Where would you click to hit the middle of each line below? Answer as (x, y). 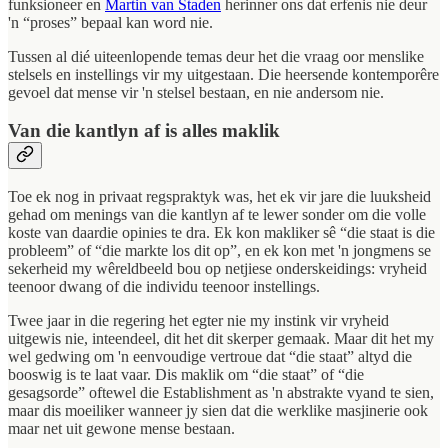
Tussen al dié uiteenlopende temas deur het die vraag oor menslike (216, 56)
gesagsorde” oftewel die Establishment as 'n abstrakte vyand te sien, (221, 393)
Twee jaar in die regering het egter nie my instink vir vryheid (198, 321)
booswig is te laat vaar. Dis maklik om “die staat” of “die (186, 375)
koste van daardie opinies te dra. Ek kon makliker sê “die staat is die (221, 233)
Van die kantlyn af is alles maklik (144, 131)
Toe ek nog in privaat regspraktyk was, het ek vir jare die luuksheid (219, 197)
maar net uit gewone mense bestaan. (121, 429)
